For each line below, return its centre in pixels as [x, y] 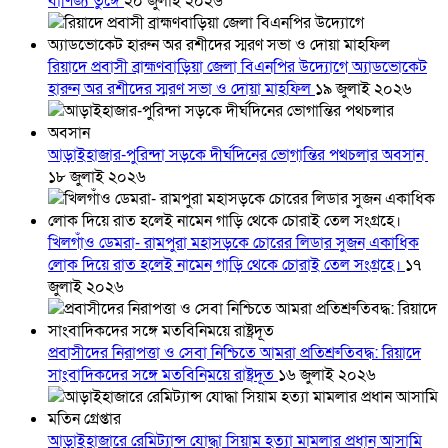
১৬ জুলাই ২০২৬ [327, 375]
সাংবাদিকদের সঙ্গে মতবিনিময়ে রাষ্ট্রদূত [163, 375]
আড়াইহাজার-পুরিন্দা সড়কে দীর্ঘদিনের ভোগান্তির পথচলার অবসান [238, 155]
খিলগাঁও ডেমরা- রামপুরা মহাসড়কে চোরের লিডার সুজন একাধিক [233, 243]
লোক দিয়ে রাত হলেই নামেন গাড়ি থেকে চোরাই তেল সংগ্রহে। [226, 265]
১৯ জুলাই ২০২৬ [363, 89]
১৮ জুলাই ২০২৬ [97, 177]
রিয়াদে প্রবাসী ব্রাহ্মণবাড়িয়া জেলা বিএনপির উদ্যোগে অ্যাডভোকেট [237, 67]
